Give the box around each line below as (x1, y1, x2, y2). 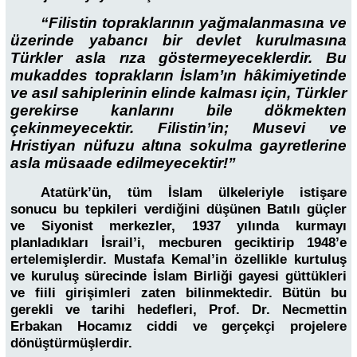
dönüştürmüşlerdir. (10, 335, 132, 351)
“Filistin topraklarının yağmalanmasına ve (40, 14, 347, 31)
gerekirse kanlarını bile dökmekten (10, 101, 347, 119)
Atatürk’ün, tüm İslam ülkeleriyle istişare (40, 185, 347, 201)
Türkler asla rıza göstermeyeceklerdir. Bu (10, 49, 347, 66)
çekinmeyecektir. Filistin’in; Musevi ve (10, 119, 347, 136)
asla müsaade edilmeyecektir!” (10, 154, 236, 171)
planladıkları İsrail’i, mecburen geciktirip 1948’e (10, 235, 347, 251)
